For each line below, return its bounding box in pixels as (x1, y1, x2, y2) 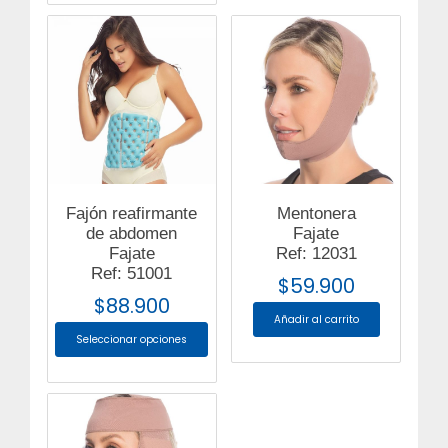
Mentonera (276, 203, 356, 223)
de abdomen (86, 223, 178, 243)
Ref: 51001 (91, 263, 173, 283)
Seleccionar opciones (76, 331, 188, 347)
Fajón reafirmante (66, 203, 198, 223)
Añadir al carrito (273, 311, 359, 327)
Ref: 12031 (275, 243, 357, 263)
